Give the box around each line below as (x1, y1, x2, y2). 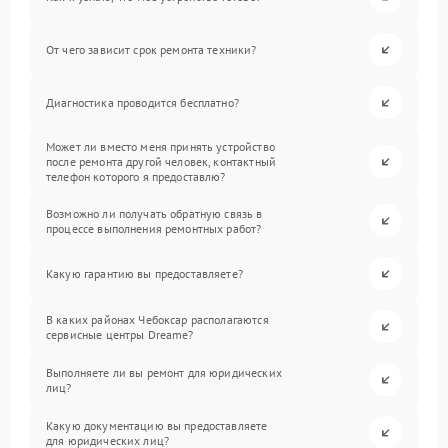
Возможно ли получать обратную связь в (46, 205, 263, 221)
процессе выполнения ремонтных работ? (46, 220, 262, 236)
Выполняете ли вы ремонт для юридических (46, 364, 282, 380)
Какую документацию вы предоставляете (46, 417, 268, 433)
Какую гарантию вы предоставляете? (46, 266, 243, 281)
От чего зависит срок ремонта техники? (46, 42, 257, 57)
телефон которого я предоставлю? (46, 169, 226, 184)
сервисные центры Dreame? (46, 326, 194, 342)
